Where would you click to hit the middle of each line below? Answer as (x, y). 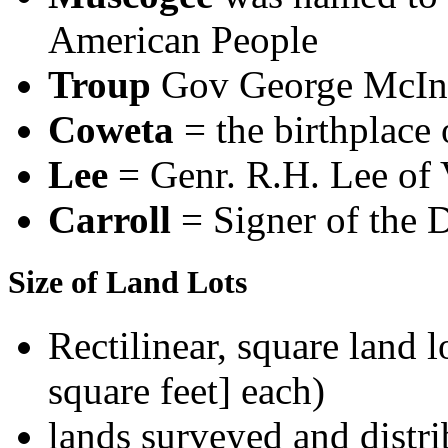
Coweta (111, 129)
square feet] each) (186, 391)
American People (183, 39)
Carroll (114, 219)
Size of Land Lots (127, 282)
